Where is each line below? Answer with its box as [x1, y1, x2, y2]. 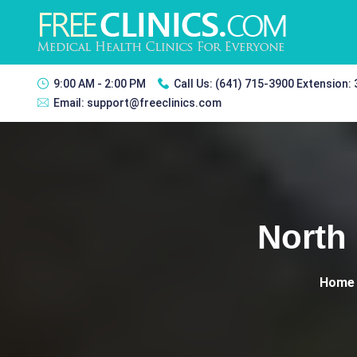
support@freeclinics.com [87, 96, 222, 109]
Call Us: [174, 77, 215, 90]
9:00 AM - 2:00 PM [53, 77, 146, 90]
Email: [53, 96, 87, 109]
